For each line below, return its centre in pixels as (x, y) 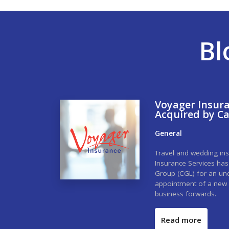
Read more (181, 220)
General (168, 133)
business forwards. (186, 193)
